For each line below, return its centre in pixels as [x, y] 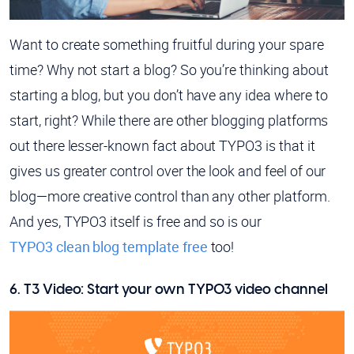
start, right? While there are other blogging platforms [169, 120]
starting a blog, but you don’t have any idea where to [169, 94]
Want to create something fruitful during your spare [167, 44]
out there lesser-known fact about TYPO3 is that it [162, 145]
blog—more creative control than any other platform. [170, 196]
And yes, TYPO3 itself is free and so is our [136, 221]
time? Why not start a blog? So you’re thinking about [169, 69]
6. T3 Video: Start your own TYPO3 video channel [169, 290]
